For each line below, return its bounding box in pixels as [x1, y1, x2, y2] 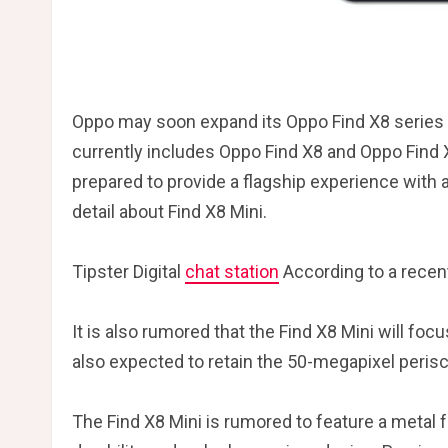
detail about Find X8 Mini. [72, 201, 267, 223]
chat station [185, 261, 279, 283]
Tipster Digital [72, 261, 185, 283]
